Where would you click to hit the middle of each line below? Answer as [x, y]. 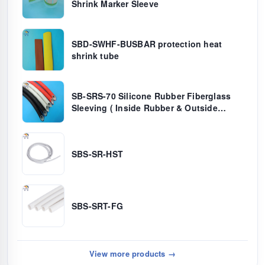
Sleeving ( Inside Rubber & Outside [145, 108]
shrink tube [96, 56]
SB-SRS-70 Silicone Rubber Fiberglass [95, 96]
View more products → [132, 254]
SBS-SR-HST [97, 154]
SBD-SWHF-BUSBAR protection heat [147, 44]
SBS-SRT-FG [97, 206]
